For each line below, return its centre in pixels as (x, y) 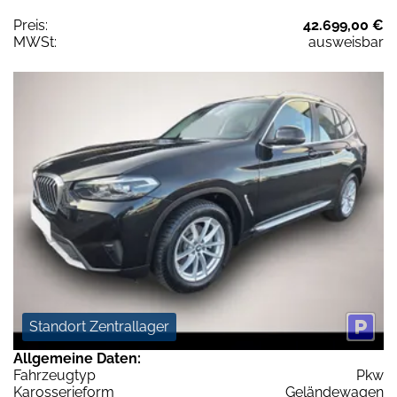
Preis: (31, 26)
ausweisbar (346, 43)
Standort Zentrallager (99, 326)
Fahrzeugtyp (54, 375)
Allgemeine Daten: (77, 358)
